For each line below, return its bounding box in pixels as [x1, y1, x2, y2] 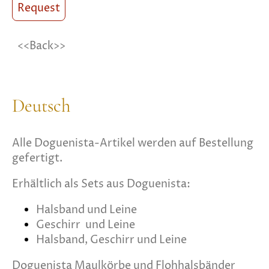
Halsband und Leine [36, 202, 139, 217]
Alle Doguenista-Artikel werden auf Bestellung [12, 135, 253, 151]
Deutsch [12, 94, 70, 117]
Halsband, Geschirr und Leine [36, 232, 189, 247]
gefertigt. [12, 150, 62, 166]
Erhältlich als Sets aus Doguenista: [12, 176, 190, 192]
